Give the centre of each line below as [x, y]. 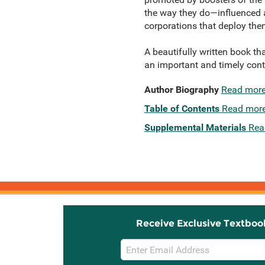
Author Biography [181, 90]
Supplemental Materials [195, 127]
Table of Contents [182, 109]
